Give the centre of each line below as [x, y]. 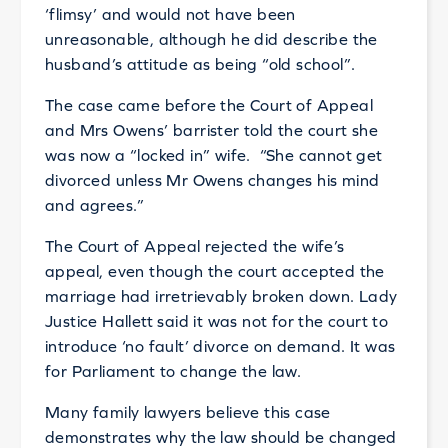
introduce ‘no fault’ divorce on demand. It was [220, 346]
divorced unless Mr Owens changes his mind [212, 180]
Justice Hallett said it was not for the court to [216, 321]
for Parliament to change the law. [173, 371]
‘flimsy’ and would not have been [170, 14]
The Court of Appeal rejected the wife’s [194, 246]
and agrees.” [94, 205]
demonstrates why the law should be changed [220, 437]
